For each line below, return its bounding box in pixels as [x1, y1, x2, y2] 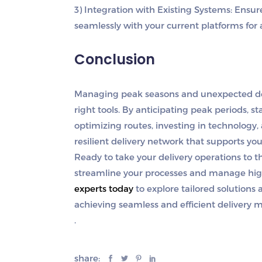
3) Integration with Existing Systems [74, 4, 230, 15]
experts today [74, 183, 133, 194]
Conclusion [74, 50, 155, 69]
